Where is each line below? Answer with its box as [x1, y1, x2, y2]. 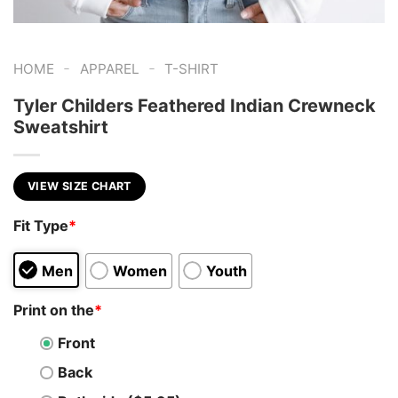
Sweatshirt [13, 116, 108, 139]
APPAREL [79, 60, 139, 78]
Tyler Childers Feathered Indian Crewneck [13, 95, 376, 117]
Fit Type [13, 216, 68, 235]
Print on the [13, 301, 94, 320]
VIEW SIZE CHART [28, 179, 131, 194]
